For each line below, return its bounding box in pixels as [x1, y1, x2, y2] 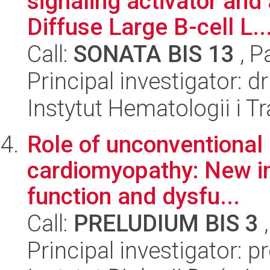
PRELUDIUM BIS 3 [74, 210, 259, 237]
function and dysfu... [27, 183, 240, 210]
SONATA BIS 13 [74, 40, 234, 68]
